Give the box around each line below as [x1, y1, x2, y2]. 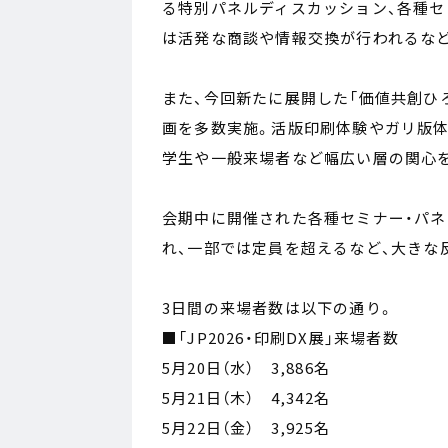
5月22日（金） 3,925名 [162, 417, 331, 439]
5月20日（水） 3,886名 [162, 357, 331, 379]
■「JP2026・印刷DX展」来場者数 [162, 327, 399, 349]
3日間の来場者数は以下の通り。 [162, 297, 394, 319]
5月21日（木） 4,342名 [162, 387, 331, 409]
